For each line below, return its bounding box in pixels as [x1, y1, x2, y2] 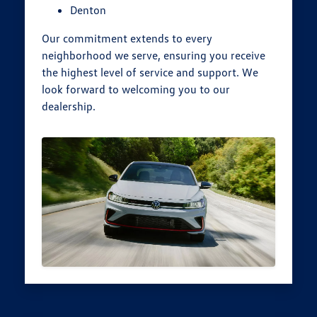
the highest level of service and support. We [42, 65, 259, 80]
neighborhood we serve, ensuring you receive [42, 48, 266, 63]
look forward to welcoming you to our [42, 82, 231, 97]
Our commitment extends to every [42, 31, 213, 46]
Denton [70, 3, 107, 18]
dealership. [42, 99, 96, 114]
